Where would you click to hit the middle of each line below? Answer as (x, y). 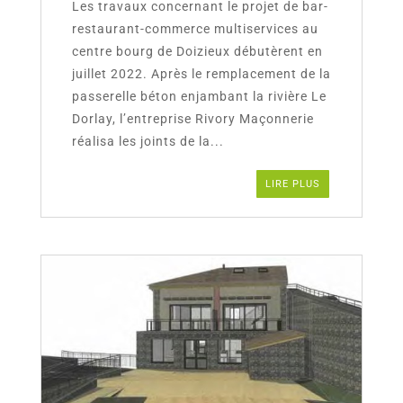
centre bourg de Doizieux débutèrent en (197, 52)
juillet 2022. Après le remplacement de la (201, 74)
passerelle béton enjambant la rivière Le (199, 97)
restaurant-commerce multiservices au (195, 29)
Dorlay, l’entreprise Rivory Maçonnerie (193, 119)
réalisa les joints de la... (148, 142)
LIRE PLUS (293, 184)
